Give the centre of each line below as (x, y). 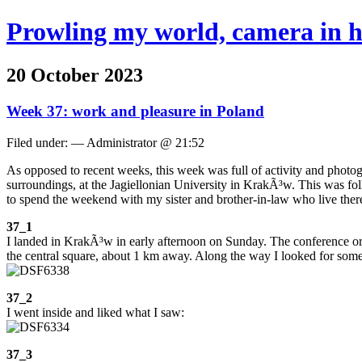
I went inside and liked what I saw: (95, 312)
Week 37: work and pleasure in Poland (135, 111)
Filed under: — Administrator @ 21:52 (105, 142)
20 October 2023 (75, 75)
